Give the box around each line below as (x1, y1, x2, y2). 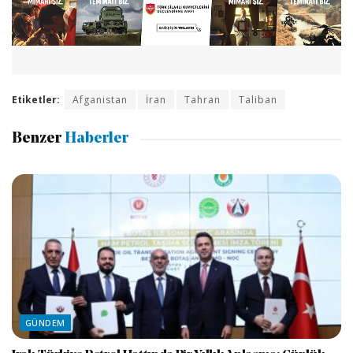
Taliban (239, 92, 277, 106)
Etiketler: (12, 92, 60, 106)
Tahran (184, 92, 221, 106)
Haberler (61, 132, 128, 147)
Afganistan (72, 92, 128, 106)
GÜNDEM (25, 317, 65, 329)
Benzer (12, 132, 61, 147)
